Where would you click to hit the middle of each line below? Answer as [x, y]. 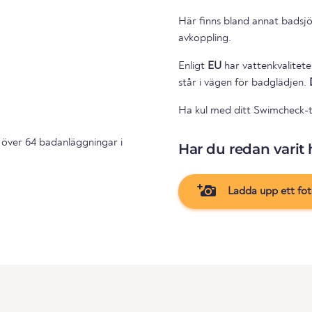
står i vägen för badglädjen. [244, 83]
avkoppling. [205, 38]
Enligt [193, 66]
